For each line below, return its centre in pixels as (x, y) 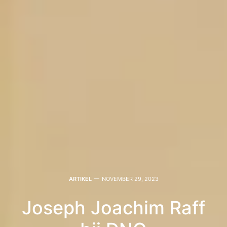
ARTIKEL (80, 179)
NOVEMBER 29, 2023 (130, 179)
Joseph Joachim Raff (113, 207)
